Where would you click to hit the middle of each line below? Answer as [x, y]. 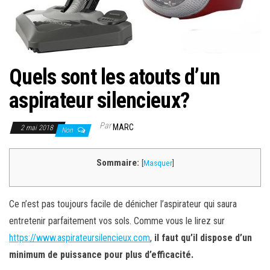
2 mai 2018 [38, 127]
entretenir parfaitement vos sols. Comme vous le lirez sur [117, 221]
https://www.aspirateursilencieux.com [80, 237]
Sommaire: [118, 162]
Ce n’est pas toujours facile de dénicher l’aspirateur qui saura [123, 204]
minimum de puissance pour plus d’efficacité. [101, 254]
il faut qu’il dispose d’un [203, 237]
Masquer [158, 162]
